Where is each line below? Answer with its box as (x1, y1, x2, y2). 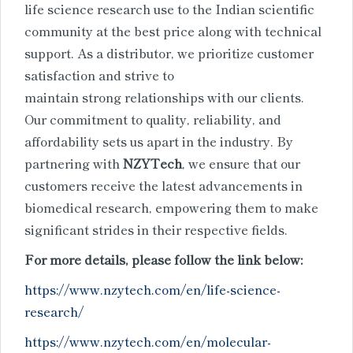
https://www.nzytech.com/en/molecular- (24, 331, 271, 351)
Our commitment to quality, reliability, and (24, 109, 281, 128)
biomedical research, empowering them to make (24, 197, 318, 217)
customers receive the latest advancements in (24, 175, 303, 195)
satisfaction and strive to (24, 65, 174, 84)
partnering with (24, 153, 123, 173)
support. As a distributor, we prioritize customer (24, 43, 314, 62)
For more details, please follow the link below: (24, 249, 303, 269)
